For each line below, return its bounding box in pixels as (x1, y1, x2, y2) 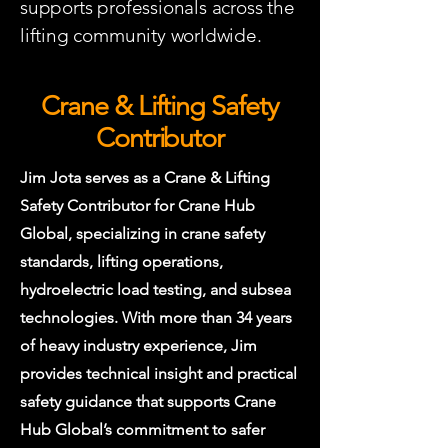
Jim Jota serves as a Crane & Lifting (20, 168, 270, 187)
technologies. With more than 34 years (20, 308, 292, 327)
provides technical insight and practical (20, 364, 297, 383)
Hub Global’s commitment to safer (20, 420, 265, 439)
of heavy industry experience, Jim (20, 336, 257, 355)
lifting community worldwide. (20, 24, 262, 47)
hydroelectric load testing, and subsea (20, 280, 291, 299)
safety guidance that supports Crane (20, 392, 276, 411)
